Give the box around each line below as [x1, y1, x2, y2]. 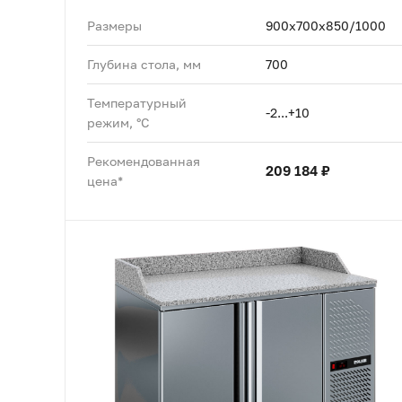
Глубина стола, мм [87, 56, 201, 72]
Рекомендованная [87, 153, 200, 169]
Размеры [87, 17, 142, 33]
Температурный [87, 94, 187, 110]
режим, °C [87, 114, 150, 130]
